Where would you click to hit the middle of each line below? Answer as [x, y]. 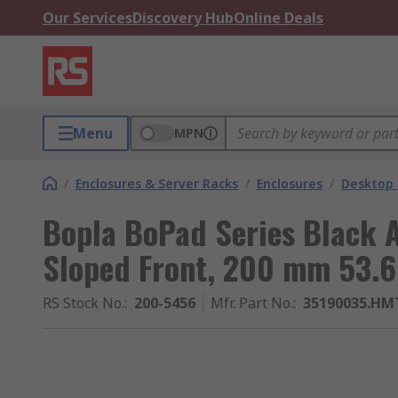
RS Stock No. [84, 303]
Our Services [88, 18]
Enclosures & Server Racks [157, 183]
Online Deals [279, 18]
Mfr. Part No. [252, 303]
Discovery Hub [183, 18]
